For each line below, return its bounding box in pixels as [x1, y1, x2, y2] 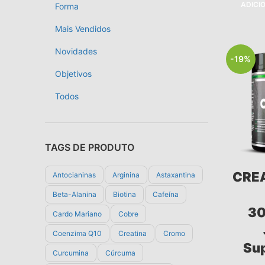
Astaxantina [156, 170, 195, 179]
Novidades [55, 46, 97, 56]
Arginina [112, 170, 140, 179]
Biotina [113, 190, 136, 199]
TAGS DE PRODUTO [45, 141, 134, 153]
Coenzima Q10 [53, 229, 102, 238]
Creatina [118, 229, 147, 238]
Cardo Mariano [53, 209, 102, 218]
